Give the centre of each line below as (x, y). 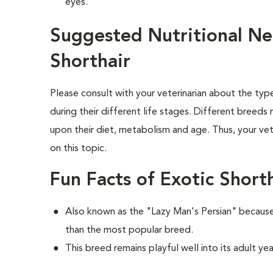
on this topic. (79, 149)
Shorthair (90, 62)
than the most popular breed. (129, 230)
